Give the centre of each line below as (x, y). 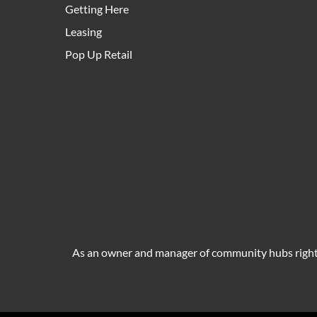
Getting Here (97, 9)
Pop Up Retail (99, 54)
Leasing (83, 32)
